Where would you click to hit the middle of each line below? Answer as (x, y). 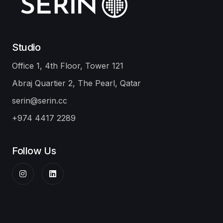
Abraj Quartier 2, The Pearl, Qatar (76, 83)
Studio (26, 48)
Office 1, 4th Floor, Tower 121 (68, 66)
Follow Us (34, 151)
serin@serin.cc (40, 101)
